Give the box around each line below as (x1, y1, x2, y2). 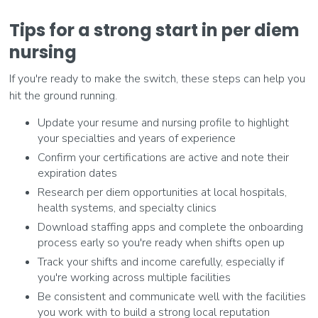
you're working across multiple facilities (38, 270, 231, 286)
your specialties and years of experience (38, 131, 236, 147)
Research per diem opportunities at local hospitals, (38, 185, 287, 201)
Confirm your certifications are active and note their (38, 150, 290, 166)
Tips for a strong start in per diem (9, 18, 300, 43)
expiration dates (38, 165, 118, 182)
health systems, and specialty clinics (38, 200, 217, 216)
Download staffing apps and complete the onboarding (38, 219, 304, 236)
